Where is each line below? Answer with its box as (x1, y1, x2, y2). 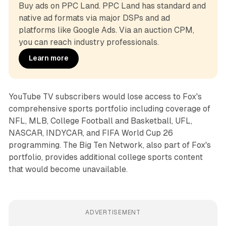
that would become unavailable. (8, 164, 128, 174)
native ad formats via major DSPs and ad (18, 13, 170, 23)
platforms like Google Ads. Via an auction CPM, (18, 25, 194, 35)
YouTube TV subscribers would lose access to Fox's (8, 91, 202, 101)
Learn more (28, 54, 69, 63)
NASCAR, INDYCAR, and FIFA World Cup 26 (8, 128, 173, 138)
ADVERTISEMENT (85, 208, 141, 216)
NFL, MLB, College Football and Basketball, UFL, (8, 116, 192, 126)
